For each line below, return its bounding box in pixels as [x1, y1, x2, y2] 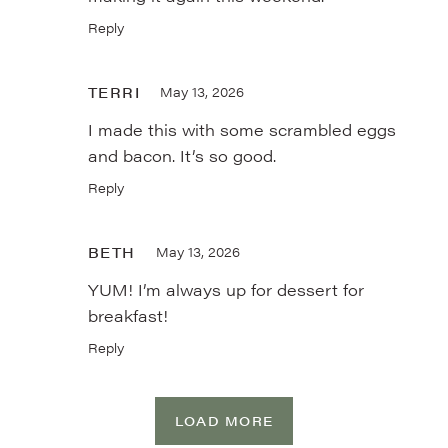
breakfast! [88, 303, 168, 327]
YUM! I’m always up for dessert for [88, 277, 364, 301]
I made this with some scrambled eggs [88, 117, 396, 141]
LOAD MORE [174, 410, 274, 430]
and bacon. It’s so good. [88, 143, 276, 167]
